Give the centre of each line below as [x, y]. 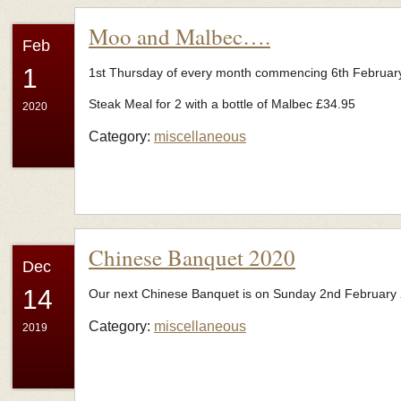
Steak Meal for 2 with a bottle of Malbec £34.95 [222, 104]
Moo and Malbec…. [179, 36]
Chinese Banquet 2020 [192, 257]
